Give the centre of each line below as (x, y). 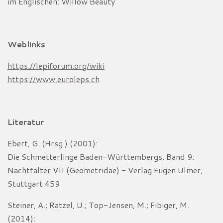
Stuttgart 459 (34, 183)
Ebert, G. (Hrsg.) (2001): (53, 143)
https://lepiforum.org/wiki (56, 65)
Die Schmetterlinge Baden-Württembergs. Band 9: (101, 156)
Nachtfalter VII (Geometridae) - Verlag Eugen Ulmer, (105, 170)
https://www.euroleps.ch (54, 79)
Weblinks (26, 44)
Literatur (26, 121)
